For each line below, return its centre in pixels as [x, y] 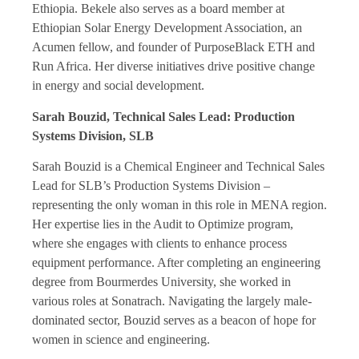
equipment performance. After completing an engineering [176, 263]
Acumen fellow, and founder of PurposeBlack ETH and [173, 47]
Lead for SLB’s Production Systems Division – [151, 186]
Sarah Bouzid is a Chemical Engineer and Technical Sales [178, 167]
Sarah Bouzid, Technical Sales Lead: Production [163, 116]
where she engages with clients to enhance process [159, 244]
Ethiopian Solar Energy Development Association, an [167, 28]
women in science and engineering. [121, 340]
